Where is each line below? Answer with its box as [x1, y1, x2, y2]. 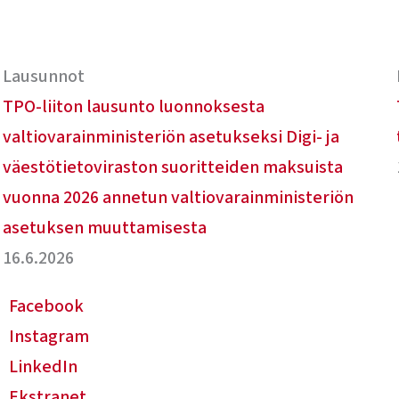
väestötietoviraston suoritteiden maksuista [3, 155, 344, 180]
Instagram [8, 324, 89, 349]
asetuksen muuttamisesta [3, 216, 208, 240]
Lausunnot [3, 64, 85, 89]
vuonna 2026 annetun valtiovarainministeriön [3, 185, 354, 210]
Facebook [8, 294, 84, 319]
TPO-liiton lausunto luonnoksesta [3, 94, 265, 119]
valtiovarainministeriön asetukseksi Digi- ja [3, 125, 340, 150]
